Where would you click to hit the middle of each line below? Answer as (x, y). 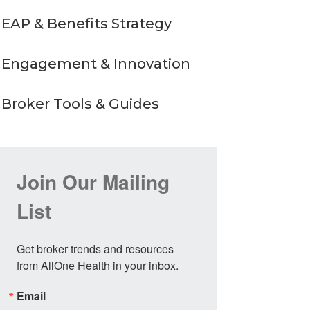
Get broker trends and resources (95, 249)
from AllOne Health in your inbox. (97, 266)
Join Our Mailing (93, 182)
